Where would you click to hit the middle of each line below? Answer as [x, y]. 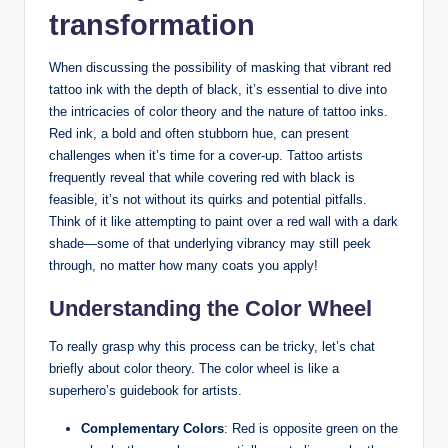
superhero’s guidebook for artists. [145, 391]
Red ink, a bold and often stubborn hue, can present [199, 134]
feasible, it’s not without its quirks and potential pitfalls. [208, 200]
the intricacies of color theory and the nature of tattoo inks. [218, 112]
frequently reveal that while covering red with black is [202, 178]
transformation [152, 25]
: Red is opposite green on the [311, 429]
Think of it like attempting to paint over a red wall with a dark [223, 222]
